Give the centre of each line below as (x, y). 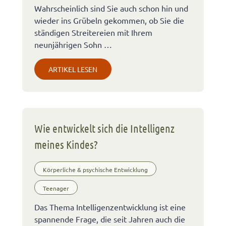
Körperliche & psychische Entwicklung (95, 170)
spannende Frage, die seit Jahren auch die (110, 219)
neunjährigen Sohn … (73, 44)
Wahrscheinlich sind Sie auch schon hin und (111, 8)
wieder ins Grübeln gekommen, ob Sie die (109, 20)
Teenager (56, 188)
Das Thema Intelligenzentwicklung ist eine (110, 207)
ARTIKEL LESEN (73, 69)
